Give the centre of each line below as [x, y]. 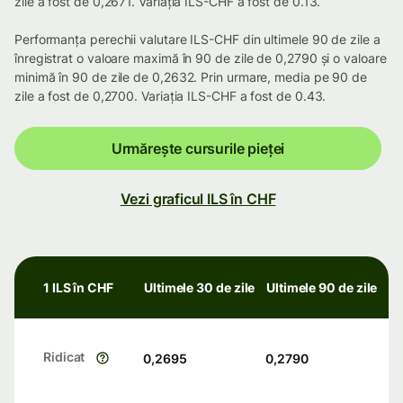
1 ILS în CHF [78, 288]
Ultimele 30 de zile [200, 288]
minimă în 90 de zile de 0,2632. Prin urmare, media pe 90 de [191, 77]
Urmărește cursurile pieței [198, 149]
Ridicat [64, 357]
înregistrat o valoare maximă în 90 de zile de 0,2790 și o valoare [201, 58]
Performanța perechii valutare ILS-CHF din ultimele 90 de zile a [197, 40]
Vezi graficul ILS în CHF [198, 199]
